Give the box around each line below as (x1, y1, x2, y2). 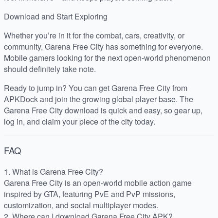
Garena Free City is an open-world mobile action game (4, 177, 192, 188)
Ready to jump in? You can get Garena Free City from (4, 82, 187, 94)
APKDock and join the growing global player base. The (4, 93, 193, 105)
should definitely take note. (4, 63, 96, 75)
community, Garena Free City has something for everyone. (4, 41, 203, 53)
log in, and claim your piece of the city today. (4, 116, 155, 127)
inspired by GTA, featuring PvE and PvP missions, (4, 188, 175, 200)
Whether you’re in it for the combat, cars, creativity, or (4, 30, 184, 41)
